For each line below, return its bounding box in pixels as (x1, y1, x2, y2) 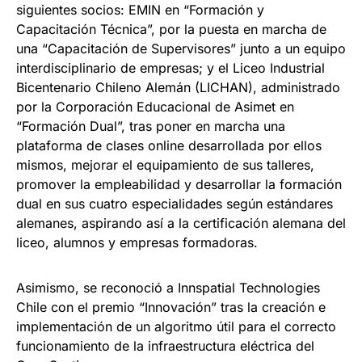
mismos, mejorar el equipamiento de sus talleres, (16, 157, 314, 174)
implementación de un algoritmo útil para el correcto (16, 318, 336, 335)
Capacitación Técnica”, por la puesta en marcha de (16, 21, 326, 38)
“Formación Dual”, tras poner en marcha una (16, 118, 285, 135)
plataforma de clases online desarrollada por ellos (16, 137, 322, 154)
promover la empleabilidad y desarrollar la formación (16, 176, 342, 193)
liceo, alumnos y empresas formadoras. (16, 234, 258, 251)
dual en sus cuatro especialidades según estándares (16, 196, 333, 213)
